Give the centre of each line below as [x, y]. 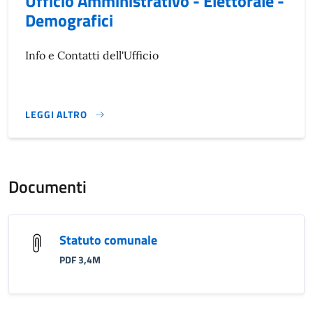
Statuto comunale [108, 240]
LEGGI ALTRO [56, 115]
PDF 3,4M [80, 260]
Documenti [48, 187]
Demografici [69, 20]
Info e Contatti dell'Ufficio [92, 55]
